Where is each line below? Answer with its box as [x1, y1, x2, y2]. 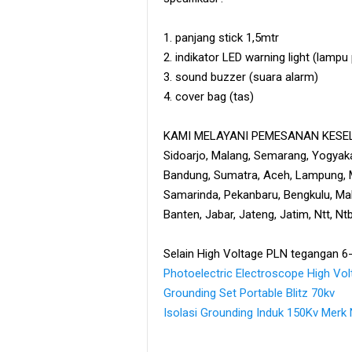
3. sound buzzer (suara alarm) [163, 69, 318, 84]
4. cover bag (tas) [163, 89, 254, 104]
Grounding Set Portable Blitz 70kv [163, 285, 335, 300]
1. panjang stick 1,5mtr [163, 30, 279, 45]
